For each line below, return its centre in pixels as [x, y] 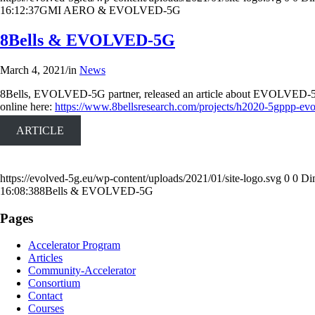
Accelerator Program [74, 245]
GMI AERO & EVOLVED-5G [110, 11]
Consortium [54, 283]
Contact [45, 296]
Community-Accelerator [82, 271]
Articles [45, 258]
